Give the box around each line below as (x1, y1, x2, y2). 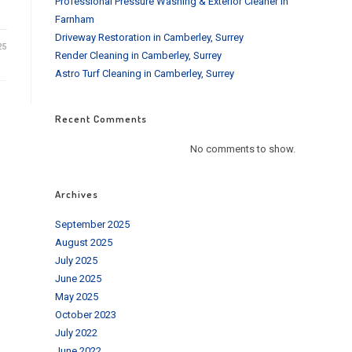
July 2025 (55, 255, 97, 266)
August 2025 (55, 236, 112, 248)
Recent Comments (55, 112, 147, 125)
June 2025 (55, 273, 101, 284)
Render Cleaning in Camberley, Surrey (55, 49, 222, 61)
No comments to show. (190, 143, 295, 155)
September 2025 (55, 218, 130, 230)
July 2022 (55, 327, 97, 339)
